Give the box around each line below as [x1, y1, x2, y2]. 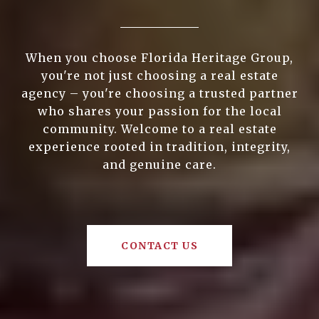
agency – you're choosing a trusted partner [21, 86, 298, 101]
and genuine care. [103, 157, 216, 172]
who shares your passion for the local [37, 104, 282, 119]
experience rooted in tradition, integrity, [28, 140, 291, 155]
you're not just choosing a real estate [41, 68, 278, 83]
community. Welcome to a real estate [42, 122, 277, 137]
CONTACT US [121, 239, 198, 253]
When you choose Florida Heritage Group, [26, 51, 293, 66]
